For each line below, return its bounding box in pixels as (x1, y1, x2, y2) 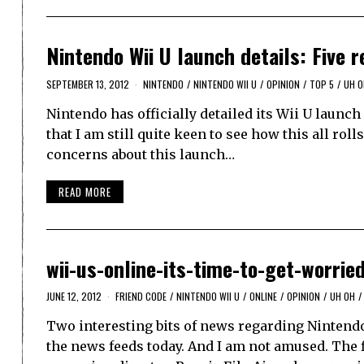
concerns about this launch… (46, 145, 235, 162)
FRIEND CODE (115, 289, 167, 304)
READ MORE (58, 184, 111, 201)
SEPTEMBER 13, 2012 (46, 76, 129, 91)
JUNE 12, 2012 (46, 289, 102, 304)
